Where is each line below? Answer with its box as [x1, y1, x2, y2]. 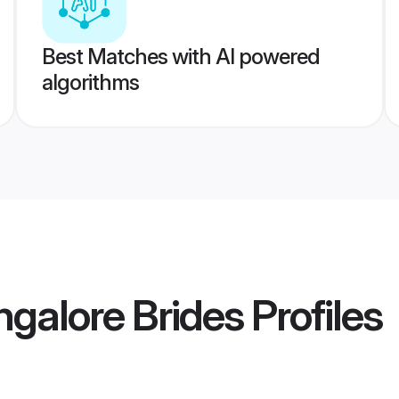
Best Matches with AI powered [41, 44, 320, 69]
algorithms [41, 69, 139, 95]
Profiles [243, 289, 382, 342]
